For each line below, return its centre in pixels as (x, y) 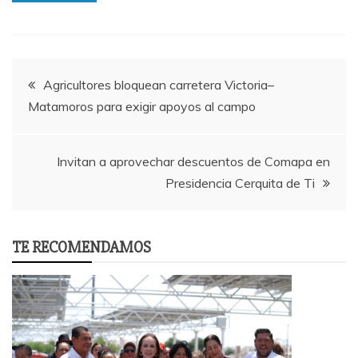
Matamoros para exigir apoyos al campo (142, 106)
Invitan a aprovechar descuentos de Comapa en (193, 161)
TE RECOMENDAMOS (82, 247)
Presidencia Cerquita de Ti (240, 183)
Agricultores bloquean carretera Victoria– (159, 84)
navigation (66, 121)
